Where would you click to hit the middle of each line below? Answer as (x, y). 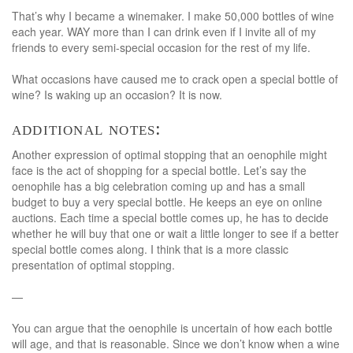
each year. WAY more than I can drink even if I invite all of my (164, 31)
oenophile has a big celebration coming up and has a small (158, 186)
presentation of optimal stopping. (93, 264)
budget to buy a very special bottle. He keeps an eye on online (167, 201)
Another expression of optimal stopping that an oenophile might (169, 154)
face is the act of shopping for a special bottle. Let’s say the (159, 170)
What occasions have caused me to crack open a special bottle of (175, 78)
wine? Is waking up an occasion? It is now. (117, 94)
